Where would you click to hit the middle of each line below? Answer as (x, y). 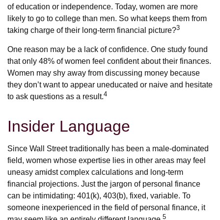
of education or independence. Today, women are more (103, 7)
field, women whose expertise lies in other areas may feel (107, 161)
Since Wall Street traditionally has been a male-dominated (108, 149)
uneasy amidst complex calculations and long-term (95, 172)
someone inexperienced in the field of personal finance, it (106, 208)
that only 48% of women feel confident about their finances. (109, 61)
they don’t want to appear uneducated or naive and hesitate (110, 85)
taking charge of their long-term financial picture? (92, 30)
